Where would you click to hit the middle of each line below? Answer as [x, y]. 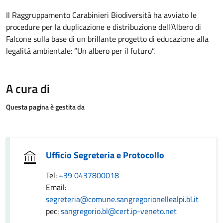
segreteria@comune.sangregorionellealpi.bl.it [122, 199]
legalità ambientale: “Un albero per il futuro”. [80, 51]
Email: [56, 187]
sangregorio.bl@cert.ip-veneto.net [119, 211]
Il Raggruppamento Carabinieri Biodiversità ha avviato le [101, 15]
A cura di [28, 89]
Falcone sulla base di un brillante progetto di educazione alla [107, 39]
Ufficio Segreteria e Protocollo [105, 155]
